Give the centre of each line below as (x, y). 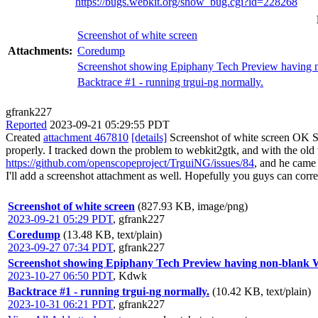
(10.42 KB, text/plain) (262, 291)
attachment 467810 (86, 137)
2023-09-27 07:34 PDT (60, 247)
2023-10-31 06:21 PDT (60, 304)
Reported (26, 124)
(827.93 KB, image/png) (193, 206)
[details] (149, 137)
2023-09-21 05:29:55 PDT (110, 124)
